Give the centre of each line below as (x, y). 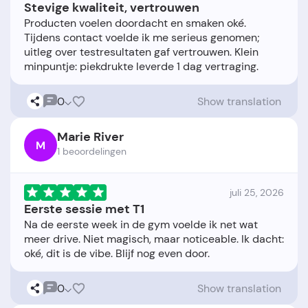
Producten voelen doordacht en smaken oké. (135, 23)
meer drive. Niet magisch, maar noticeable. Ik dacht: (154, 239)
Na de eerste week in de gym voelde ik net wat (141, 225)
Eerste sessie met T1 (84, 209)
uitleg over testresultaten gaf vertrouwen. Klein (141, 52)
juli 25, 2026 (257, 193)
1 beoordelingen (92, 152)
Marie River (90, 137)
